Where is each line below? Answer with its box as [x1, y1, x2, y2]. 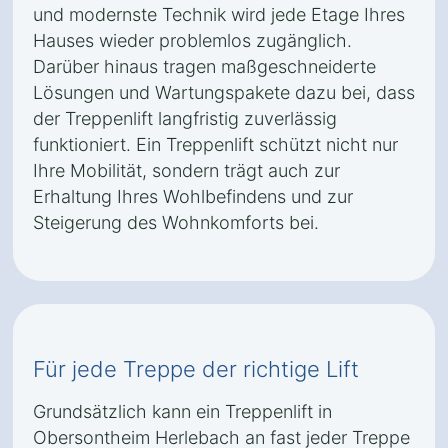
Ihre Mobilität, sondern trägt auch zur [33, 160, 340, 181]
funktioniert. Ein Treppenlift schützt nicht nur [33, 134, 398, 155]
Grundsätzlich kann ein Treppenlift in [33, 401, 332, 422]
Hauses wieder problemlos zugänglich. [33, 30, 352, 51]
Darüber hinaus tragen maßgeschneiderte [33, 56, 376, 77]
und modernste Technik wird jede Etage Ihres [33, 4, 405, 25]
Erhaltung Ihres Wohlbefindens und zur [33, 186, 353, 207]
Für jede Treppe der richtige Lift [33, 356, 359, 382]
